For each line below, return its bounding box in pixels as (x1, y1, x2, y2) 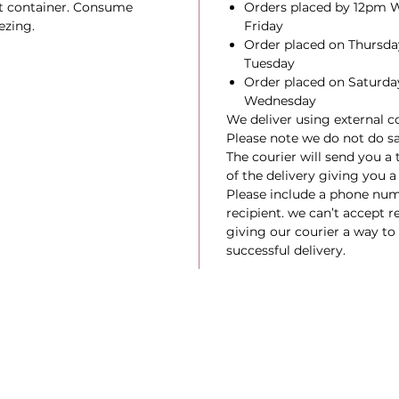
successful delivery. (225, 242, 346, 258)
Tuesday (243, 55, 295, 71)
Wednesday (243, 93, 316, 109)
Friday (243, 18, 283, 34)
